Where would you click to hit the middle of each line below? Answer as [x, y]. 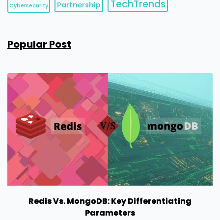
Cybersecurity [29, 6]
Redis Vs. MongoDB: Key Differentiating [110, 201]
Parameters [110, 213]
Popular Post [39, 44]
